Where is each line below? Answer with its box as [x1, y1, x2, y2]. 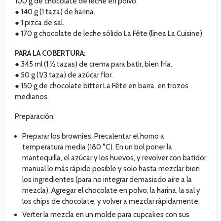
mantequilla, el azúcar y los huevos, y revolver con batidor [22, 153, 206, 163]
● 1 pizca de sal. [15, 18, 64, 28]
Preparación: [15, 112, 55, 121]
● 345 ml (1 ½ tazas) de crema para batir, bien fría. [15, 60, 172, 69]
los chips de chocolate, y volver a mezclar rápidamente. [22, 197, 200, 206]
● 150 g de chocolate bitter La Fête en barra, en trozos [15, 81, 188, 91]
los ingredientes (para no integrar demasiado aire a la [22, 175, 192, 184]
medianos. [15, 92, 49, 102]
